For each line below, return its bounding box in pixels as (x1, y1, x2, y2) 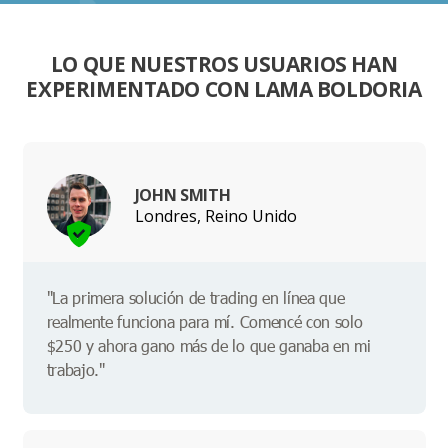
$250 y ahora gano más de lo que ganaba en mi (46, 335, 371, 357)
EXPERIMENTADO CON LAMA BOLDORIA (26, 75, 422, 104)
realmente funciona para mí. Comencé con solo (46, 311, 363, 333)
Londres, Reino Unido (134, 204, 297, 227)
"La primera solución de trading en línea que (46, 287, 345, 309)
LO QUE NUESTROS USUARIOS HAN (50, 50, 398, 79)
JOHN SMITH (134, 183, 231, 206)
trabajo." (46, 359, 105, 381)
